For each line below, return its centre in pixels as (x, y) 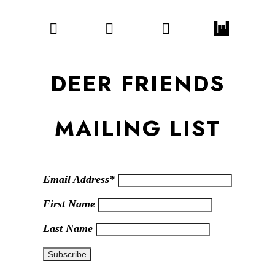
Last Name (69, 229)
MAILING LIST (137, 129)
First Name (71, 204)
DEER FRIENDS (137, 84)
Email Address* (80, 180)
